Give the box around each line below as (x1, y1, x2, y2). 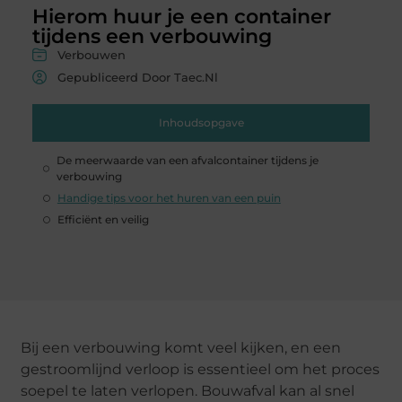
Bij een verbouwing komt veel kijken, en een (21, 338, 342, 356)
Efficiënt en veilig (57, 212, 149, 226)
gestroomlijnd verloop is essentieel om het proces (21, 360, 380, 378)
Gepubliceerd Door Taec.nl (57, 69, 218, 84)
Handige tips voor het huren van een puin (57, 190, 281, 205)
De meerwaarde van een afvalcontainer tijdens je (57, 153, 319, 167)
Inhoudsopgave (158, 115, 244, 129)
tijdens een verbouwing (31, 23, 272, 48)
